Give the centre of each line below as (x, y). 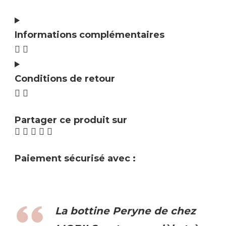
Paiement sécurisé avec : (75, 159)
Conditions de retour (65, 79)
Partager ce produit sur (71, 120)
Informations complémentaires (90, 35)
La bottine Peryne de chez (125, 211)
